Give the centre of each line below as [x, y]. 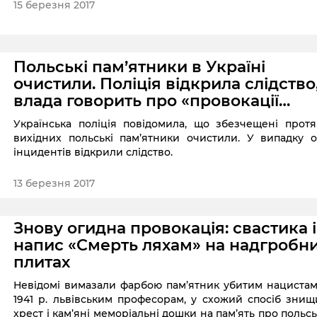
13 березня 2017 [54, 184]
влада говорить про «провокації [146, 101]
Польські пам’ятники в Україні [140, 67]
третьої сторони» [84, 118]
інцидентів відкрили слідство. [93, 152]
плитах [42, 263]
